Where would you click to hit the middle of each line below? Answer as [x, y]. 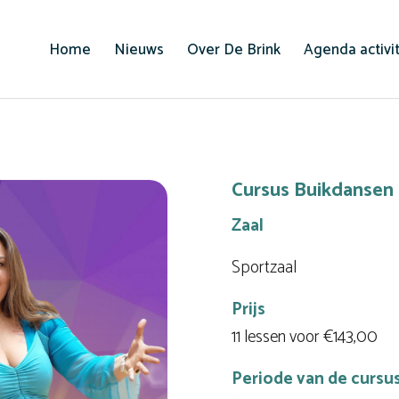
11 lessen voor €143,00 [305, 338]
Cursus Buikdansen [313, 191]
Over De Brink [234, 50]
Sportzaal [265, 268]
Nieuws [139, 50]
